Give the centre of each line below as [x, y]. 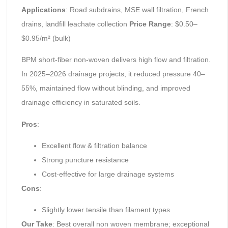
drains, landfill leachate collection [75, 24]
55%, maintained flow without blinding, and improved [106, 88]
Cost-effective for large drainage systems [108, 174]
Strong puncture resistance [85, 160]
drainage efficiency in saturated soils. [81, 103]
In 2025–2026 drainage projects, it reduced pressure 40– [113, 74]
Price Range [150, 24]
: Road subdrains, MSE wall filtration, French [137, 9]
